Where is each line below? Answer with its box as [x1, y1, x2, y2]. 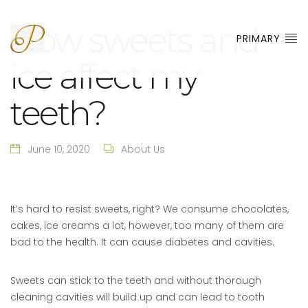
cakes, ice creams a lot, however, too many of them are [10, 219, 284, 232]
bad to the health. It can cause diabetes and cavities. [10, 235, 274, 249]
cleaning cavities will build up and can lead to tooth [10, 290, 265, 304]
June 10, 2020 [27, 142, 90, 156]
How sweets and [10, 20, 259, 60]
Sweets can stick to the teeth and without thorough [10, 274, 261, 287]
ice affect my [10, 56, 199, 97]
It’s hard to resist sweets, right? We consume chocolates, [10, 202, 289, 216]
